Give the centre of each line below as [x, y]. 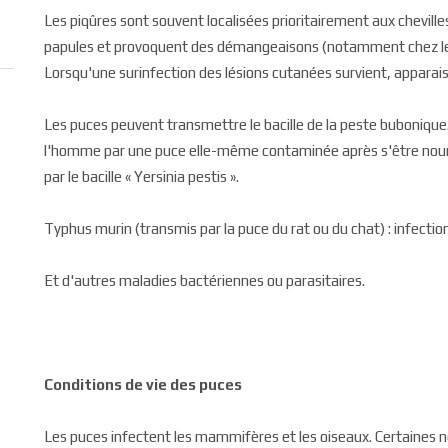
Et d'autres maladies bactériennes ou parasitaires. [204, 280]
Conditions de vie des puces [143, 384]
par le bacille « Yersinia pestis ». [141, 176]
